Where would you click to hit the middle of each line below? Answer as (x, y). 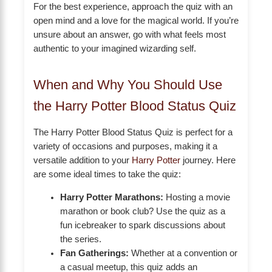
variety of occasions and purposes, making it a (125, 146)
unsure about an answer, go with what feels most (130, 34)
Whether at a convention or (183, 253)
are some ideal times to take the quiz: (107, 174)
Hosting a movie (196, 197)
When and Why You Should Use (128, 84)
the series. (80, 239)
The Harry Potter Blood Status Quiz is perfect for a (133, 132)
